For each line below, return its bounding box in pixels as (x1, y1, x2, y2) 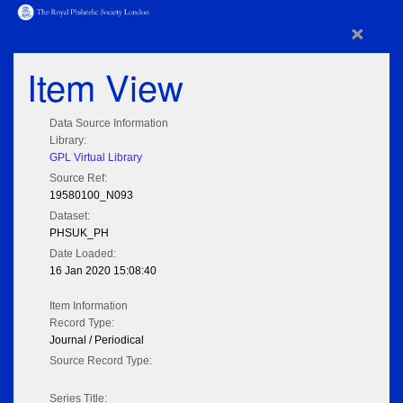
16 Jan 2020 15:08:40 (49, 264, 157, 278)
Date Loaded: (49, 247, 116, 261)
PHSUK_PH (49, 227, 109, 240)
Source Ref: (49, 172, 107, 185)
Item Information (49, 300, 128, 313)
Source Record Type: (49, 354, 152, 368)
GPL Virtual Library (49, 151, 142, 165)
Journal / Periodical (49, 334, 144, 347)
